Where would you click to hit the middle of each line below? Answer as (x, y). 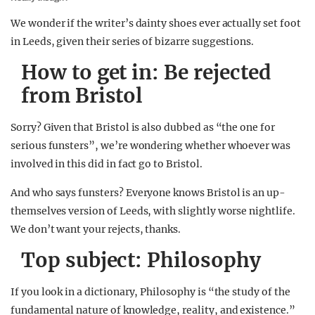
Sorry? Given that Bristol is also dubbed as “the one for (143, 127)
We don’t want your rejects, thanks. (96, 229)
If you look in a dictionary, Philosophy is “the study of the (150, 292)
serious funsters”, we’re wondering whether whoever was (150, 146)
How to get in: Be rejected (146, 72)
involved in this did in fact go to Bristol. (107, 164)
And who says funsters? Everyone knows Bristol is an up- (148, 193)
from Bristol (82, 96)
